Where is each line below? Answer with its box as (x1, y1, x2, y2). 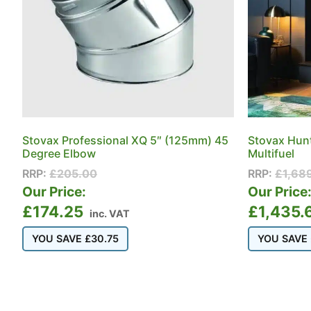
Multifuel (248, 146, 294, 161)
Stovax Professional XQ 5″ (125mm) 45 (22, 133, 228, 148)
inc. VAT (90, 208, 130, 220)
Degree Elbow (22, 146, 96, 161)
